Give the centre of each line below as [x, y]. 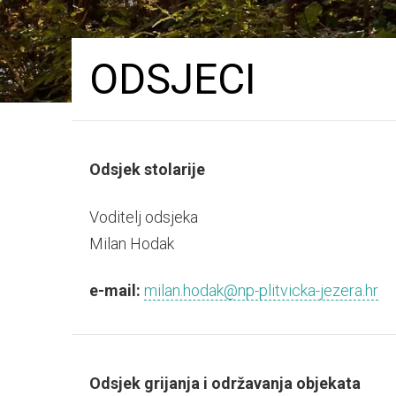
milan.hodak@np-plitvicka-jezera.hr [261, 291]
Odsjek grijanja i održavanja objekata [225, 383]
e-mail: [114, 291]
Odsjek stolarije [147, 169]
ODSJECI [172, 79]
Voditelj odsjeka [143, 217]
